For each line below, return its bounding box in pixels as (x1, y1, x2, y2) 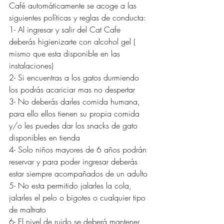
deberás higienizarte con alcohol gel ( (9, 35, 138, 47)
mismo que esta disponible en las (9, 47, 122, 59)
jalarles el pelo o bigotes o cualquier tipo (9, 191, 148, 203)
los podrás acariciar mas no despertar (9, 83, 135, 95)
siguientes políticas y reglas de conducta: (9, 11, 148, 23)
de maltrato (9, 203, 46, 215)
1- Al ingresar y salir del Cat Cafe (9, 23, 123, 35)
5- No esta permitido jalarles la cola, (9, 179, 134, 191)
